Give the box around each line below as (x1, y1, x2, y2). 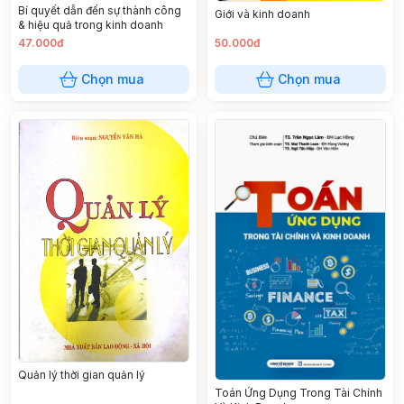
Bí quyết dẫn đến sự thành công (18, 4, 181, 17)
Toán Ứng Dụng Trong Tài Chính (215, 385, 382, 399)
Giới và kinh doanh (215, 6, 310, 21)
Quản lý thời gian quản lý (18, 367, 145, 381)
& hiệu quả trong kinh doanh (18, 18, 163, 32)
